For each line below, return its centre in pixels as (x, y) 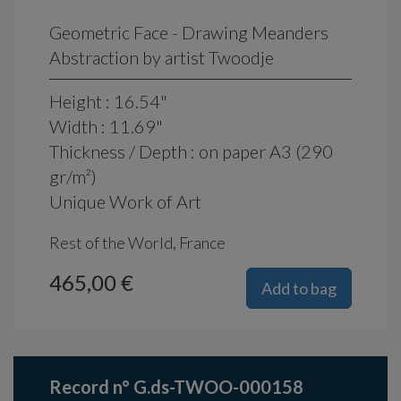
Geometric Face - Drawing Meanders (189, 33)
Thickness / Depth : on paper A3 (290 (191, 152)
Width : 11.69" (106, 127)
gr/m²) (73, 177)
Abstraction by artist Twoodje (162, 58)
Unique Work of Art (125, 202)
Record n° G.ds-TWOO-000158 (176, 387)
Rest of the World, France (137, 243)
